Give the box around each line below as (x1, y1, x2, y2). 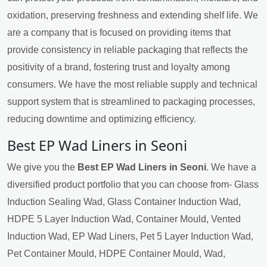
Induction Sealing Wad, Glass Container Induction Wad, (7, 197, 241, 207)
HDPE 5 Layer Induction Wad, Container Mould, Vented (7, 214, 241, 225)
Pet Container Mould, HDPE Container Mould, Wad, (7, 249, 225, 259)
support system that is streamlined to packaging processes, (7, 97, 255, 107)
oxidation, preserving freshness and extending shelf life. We (7, 10, 258, 21)
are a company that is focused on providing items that (7, 27, 231, 38)
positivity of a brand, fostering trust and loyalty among (7, 62, 230, 73)
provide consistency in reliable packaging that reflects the (7, 45, 248, 55)
